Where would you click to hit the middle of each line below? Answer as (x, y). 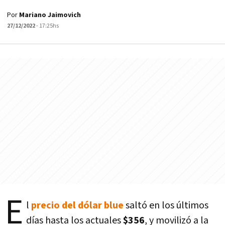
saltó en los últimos (166, 205)
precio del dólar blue (77, 205)
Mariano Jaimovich (50, 15)
